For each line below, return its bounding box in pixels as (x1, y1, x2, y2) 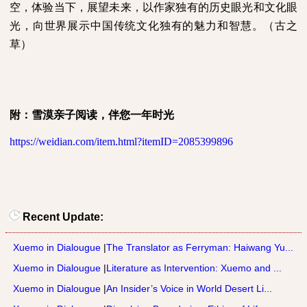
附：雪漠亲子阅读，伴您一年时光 (10, 108, 174, 121)
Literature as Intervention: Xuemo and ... (106, 262, 282, 273)
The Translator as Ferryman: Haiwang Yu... (106, 242, 293, 253)
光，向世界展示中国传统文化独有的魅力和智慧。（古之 (10, 19, 297, 32)
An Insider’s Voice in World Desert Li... (106, 283, 272, 294)
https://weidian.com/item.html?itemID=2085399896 (10, 135, 233, 147)
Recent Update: (20, 211, 103, 223)
